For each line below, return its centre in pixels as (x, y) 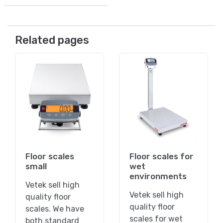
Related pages (52, 40)
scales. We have (55, 209)
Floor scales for (162, 156)
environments (158, 176)
